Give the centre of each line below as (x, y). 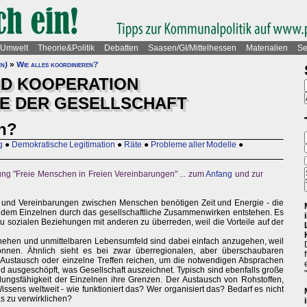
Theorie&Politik (66, 48)
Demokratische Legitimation (63, 145)
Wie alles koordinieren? (57, 64)
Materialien (267, 48)
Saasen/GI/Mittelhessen (192, 48)
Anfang (219, 174)
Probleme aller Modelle (194, 145)
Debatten (121, 48)
